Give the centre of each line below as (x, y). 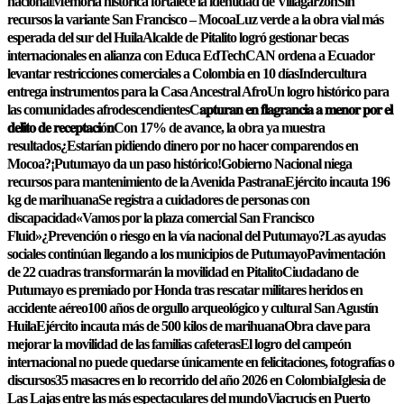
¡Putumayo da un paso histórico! (136, 164)
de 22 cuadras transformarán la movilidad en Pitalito (145, 272)
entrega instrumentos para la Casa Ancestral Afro (137, 92)
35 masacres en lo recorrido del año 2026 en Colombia (196, 380)
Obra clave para (327, 326)
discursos (31, 380)
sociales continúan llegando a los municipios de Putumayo (157, 254)
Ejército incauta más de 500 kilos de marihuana (160, 326)
